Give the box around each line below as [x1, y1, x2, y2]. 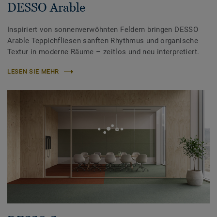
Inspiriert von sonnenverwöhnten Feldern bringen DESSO [7, 25, 199, 34]
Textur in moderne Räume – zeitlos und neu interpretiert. [7, 47, 200, 57]
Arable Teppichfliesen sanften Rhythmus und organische [7, 36, 199, 46]
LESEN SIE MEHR [7, 68, 60, 76]
